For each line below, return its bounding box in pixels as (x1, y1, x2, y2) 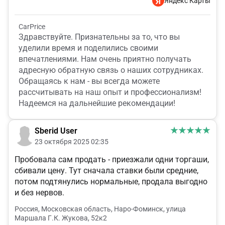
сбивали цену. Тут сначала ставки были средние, (15, 166, 198, 176)
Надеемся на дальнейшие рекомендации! (19, 98, 175, 108)
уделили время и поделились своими (19, 43, 158, 53)
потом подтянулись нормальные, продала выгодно (15, 177, 207, 187)
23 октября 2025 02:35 (35, 138, 108, 146)
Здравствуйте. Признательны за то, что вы (19, 32, 180, 42)
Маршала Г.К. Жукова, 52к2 (15, 214, 107, 222)
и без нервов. (15, 188, 64, 198)
